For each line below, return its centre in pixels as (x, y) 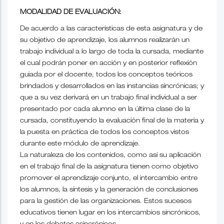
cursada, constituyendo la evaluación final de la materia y (112, 121)
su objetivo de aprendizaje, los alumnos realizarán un (105, 40)
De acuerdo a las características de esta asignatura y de (111, 29)
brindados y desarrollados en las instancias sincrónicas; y (112, 86)
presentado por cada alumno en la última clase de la (105, 109)
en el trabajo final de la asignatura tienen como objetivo (109, 167)
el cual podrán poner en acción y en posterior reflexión (108, 63)
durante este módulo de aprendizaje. (80, 144)
